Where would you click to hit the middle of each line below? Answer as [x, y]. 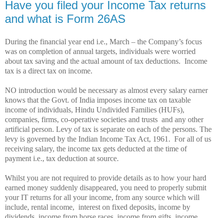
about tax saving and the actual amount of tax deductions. [94, 61]
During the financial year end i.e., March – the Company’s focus [103, 42]
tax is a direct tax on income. [49, 71]
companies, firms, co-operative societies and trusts [82, 120]
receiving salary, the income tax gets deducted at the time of [96, 149]
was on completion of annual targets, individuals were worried [100, 52]
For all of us [193, 139]
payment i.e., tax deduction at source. [63, 159]
